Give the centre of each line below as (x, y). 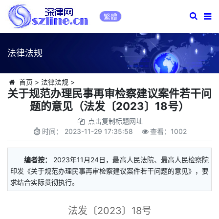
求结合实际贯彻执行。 (44, 182)
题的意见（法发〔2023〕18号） (109, 106)
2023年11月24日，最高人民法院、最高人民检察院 (131, 160)
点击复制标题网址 (115, 121)
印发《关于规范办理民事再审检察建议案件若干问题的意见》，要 (109, 171)
